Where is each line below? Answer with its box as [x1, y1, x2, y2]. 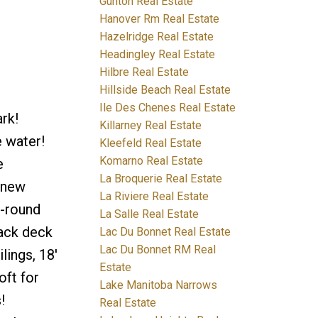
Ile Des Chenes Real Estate [99, 100, 236, 114]
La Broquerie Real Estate [99, 171, 223, 185]
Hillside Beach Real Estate [99, 82, 231, 97]
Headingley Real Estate [99, 47, 216, 61]
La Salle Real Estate [99, 207, 199, 221]
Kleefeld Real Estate [99, 136, 202, 150]
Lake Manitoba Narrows [99, 278, 218, 292]
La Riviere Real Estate [99, 189, 209, 203]
